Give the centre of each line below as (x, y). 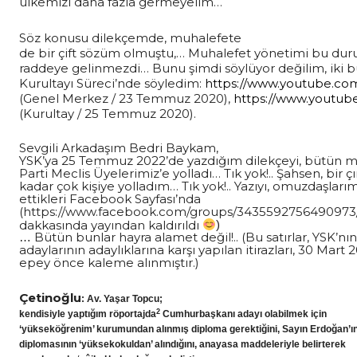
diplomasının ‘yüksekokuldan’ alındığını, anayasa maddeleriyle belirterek (182, 345)
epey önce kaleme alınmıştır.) (109, 263)
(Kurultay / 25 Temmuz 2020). (108, 113)
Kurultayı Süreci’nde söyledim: (112, 83)
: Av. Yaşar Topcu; (122, 299)
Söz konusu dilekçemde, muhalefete (130, 37)
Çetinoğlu (50, 298)
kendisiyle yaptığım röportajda (88, 314)
